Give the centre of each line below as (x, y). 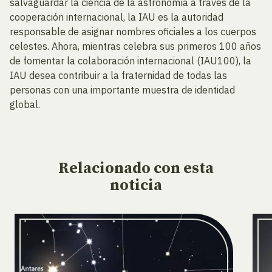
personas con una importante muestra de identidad (122, 90)
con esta (184, 168)
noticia (136, 185)
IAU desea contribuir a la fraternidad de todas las (118, 75)
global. (25, 104)
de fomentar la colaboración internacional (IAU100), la (131, 61)
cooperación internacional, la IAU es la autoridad (117, 17)
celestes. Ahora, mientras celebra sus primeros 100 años (135, 46)
